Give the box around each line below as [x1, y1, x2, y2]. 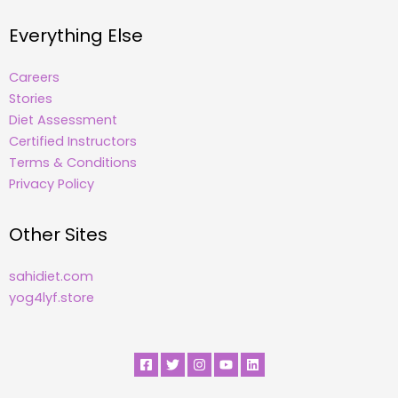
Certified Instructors [9, 132, 137, 151]
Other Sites [9, 222, 107, 248]
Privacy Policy [9, 175, 94, 194]
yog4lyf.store [9, 289, 94, 307]
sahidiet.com [9, 267, 93, 286]
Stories [9, 90, 52, 108]
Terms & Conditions [9, 154, 137, 172]
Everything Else [9, 23, 143, 49]
